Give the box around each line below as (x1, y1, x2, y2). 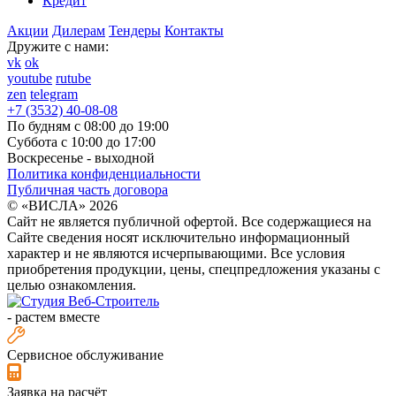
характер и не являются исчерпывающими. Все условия (7, 246, 345, 262)
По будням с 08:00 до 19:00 (7, 118, 169, 134)
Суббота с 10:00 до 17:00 (7, 134, 156, 150)
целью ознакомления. (7, 278, 136, 293)
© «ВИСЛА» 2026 (7, 198, 118, 214)
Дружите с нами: (7, 39, 109, 55)
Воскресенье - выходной (7, 150, 155, 166)
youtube (7, 71, 52, 87)
